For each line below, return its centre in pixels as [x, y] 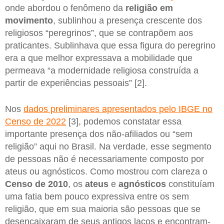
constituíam [190, 184]
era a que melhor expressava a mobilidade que [99, 58]
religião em [149, 8]
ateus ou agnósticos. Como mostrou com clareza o [106, 171]
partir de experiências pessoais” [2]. [76, 83]
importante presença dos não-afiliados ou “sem [99, 134]
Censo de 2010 [36, 184]
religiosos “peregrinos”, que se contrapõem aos [99, 33]
